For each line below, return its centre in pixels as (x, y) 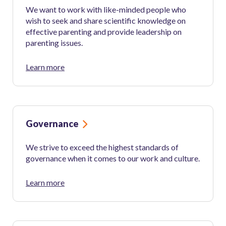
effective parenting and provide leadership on (104, 32)
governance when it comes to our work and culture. (113, 158)
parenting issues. (54, 43)
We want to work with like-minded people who (106, 10)
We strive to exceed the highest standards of (102, 147)
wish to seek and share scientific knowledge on (106, 21)
